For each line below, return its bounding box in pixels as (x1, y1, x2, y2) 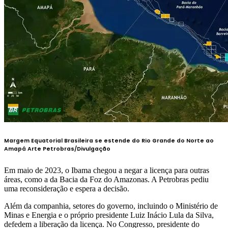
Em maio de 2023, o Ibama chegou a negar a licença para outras (4, 165, 209, 175)
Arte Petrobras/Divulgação (27, 145, 110, 153)
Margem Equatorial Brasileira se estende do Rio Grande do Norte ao (4, 136, 214, 145)
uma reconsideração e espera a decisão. (4, 184, 129, 193)
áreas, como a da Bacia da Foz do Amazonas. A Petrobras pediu (4, 175, 209, 184)
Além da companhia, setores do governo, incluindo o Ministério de (4, 201, 218, 210)
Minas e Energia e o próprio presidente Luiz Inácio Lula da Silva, (4, 210, 214, 219)
